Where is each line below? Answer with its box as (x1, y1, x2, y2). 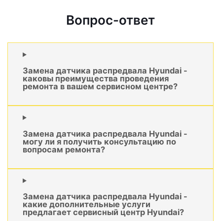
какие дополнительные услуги (23, 199, 150, 210)
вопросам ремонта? (23, 144, 105, 154)
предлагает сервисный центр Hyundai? (23, 207, 184, 218)
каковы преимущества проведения (23, 73, 169, 83)
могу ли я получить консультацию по (23, 136, 176, 147)
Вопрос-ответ (66, 12, 155, 28)
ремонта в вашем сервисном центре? (23, 81, 178, 91)
